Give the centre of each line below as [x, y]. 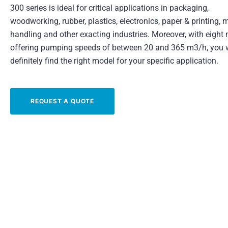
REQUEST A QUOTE [62, 101]
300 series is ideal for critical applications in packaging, [109, 8]
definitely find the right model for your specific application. [114, 61]
